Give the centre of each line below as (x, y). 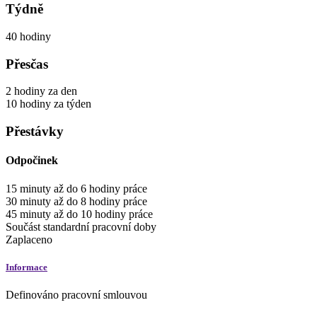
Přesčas (27, 64)
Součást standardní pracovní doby (81, 226)
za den (63, 91)
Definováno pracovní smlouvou (76, 294)
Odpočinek (32, 161)
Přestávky (35, 131)
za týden (73, 104)
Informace (27, 267)
